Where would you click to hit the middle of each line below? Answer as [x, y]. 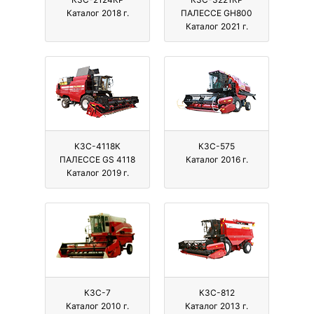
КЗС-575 [217, 146]
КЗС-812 [217, 293]
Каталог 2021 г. [217, 27]
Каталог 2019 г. [97, 173]
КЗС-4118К [97, 146]
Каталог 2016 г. [217, 160]
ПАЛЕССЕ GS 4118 [97, 160]
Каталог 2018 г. [97, 13]
